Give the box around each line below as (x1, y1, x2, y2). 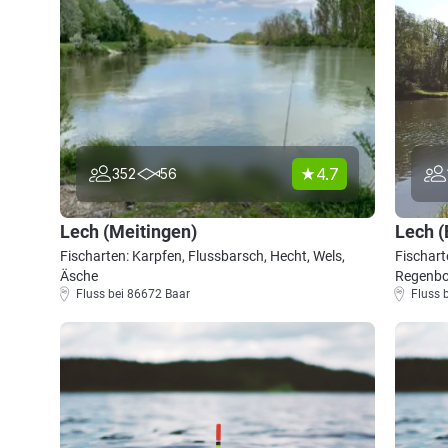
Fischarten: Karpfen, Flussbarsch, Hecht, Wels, (60, 248, 345, 264)
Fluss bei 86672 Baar (76, 287, 190, 301)
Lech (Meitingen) (60, 221, 197, 242)
